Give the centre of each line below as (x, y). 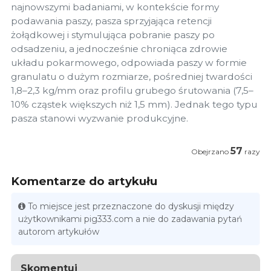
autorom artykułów (59, 231)
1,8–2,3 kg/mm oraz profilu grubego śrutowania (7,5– (132, 91)
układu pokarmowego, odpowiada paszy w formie (129, 63)
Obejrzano (211, 152)
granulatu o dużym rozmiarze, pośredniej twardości (132, 77)
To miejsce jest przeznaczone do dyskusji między (131, 206)
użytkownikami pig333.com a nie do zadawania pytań (130, 219)
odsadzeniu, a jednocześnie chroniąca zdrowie (119, 49)
